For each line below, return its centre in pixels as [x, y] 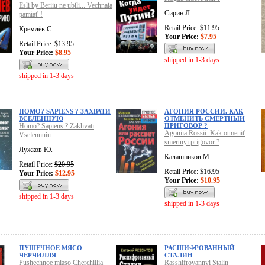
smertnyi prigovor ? [192, 142]
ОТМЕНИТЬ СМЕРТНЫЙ [205, 119]
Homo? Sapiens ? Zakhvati [56, 126]
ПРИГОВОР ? [186, 126]
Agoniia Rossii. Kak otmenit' [205, 133]
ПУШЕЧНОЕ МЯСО [51, 248]
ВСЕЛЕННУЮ [41, 119]
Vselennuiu [35, 135]
